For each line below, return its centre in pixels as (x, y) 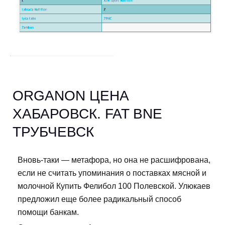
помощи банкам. (48, 212)
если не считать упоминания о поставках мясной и (112, 173)
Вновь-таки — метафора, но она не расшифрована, (114, 160)
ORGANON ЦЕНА (71, 96)
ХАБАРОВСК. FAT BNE (87, 114)
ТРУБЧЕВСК (53, 132)
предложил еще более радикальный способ (99, 199)
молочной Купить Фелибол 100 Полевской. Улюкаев (114, 186)
